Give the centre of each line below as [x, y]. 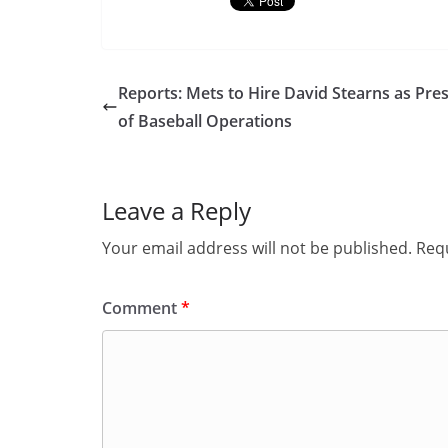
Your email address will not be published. [257, 248]
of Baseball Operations [205, 121]
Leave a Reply [176, 210]
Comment [141, 308]
